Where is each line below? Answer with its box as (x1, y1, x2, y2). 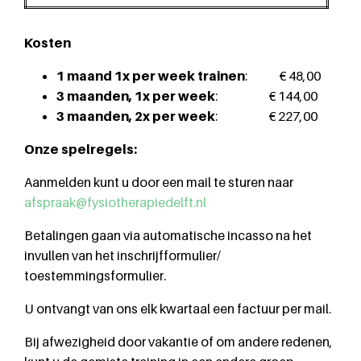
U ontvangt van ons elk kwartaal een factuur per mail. (24, 301, 331, 317)
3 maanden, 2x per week (56, 108, 215, 124)
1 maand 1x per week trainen (56, 68, 245, 84)
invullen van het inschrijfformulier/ (24, 247, 221, 263)
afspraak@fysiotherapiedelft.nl (24, 194, 206, 210)
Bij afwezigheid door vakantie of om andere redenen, (24, 334, 333, 350)
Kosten (24, 35, 71, 51)
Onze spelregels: (24, 141, 137, 157)
